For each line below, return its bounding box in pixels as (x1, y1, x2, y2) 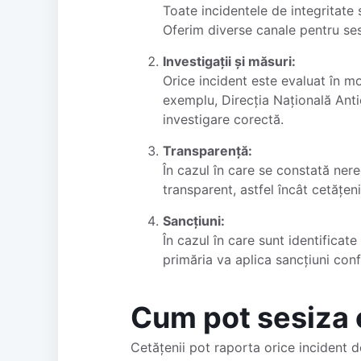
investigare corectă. (163, 110, 284, 127)
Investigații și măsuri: (163, 52, 296, 69)
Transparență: (163, 142, 252, 159)
